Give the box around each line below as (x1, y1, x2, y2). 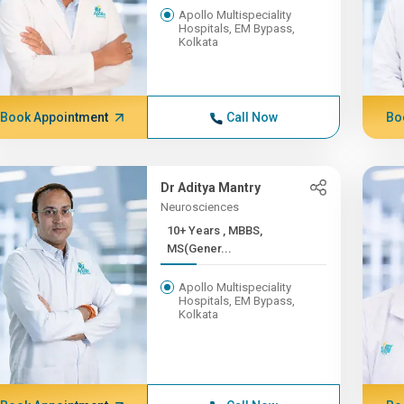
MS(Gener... (167, 242, 233, 255)
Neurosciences (161, 200, 240, 214)
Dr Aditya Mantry (161, 180, 262, 195)
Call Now (225, 110, 278, 124)
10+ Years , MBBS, (167, 224, 224, 237)
